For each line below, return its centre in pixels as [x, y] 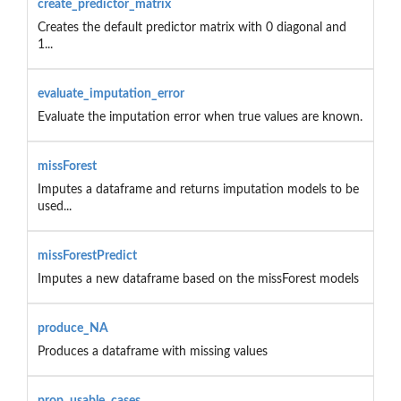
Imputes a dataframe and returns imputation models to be [198, 189]
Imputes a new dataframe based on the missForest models [198, 279]
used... [54, 206]
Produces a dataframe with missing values [152, 351]
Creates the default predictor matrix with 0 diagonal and [192, 27]
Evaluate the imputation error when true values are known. [200, 117]
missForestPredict [87, 256]
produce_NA [73, 328]
